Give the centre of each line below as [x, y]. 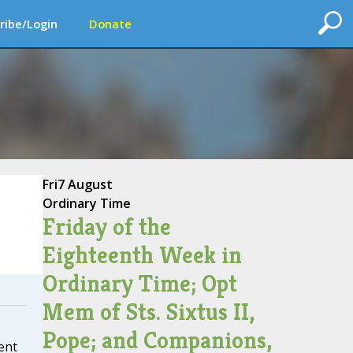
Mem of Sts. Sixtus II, [148, 312]
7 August [85, 184]
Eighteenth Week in [142, 255]
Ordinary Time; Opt [139, 284]
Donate [110, 24]
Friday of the [106, 227]
